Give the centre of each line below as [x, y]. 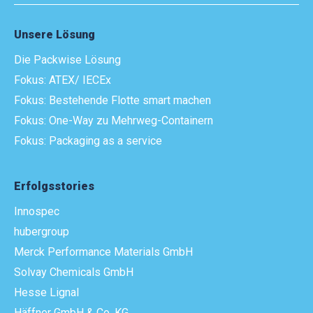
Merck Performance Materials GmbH [103, 252]
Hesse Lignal [46, 292]
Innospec [37, 211]
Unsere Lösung [54, 34]
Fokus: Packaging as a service [88, 140]
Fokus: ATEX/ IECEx [63, 80]
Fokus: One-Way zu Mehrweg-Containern [114, 120]
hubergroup [42, 231]
